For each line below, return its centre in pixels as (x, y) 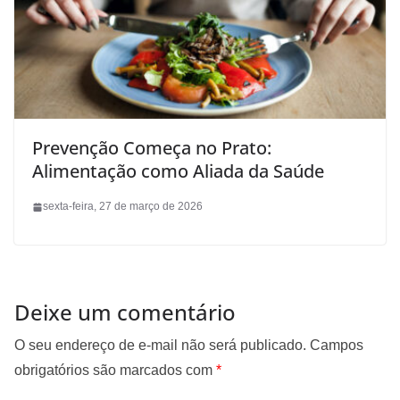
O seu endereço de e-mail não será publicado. (160, 346)
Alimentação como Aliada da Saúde (178, 171)
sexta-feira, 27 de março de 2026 (123, 207)
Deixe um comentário (125, 312)
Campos (337, 346)
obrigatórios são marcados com (115, 371)
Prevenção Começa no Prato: (152, 148)
